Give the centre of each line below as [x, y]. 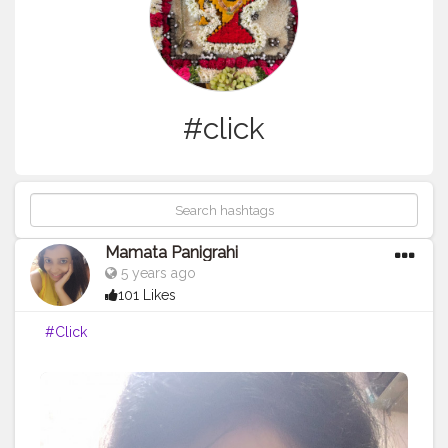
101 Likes [147, 295]
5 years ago [156, 273]
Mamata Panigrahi [171, 253]
